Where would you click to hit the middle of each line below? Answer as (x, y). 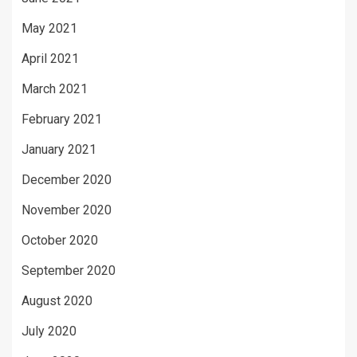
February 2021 (62, 120)
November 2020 (67, 210)
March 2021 (55, 89)
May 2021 (49, 29)
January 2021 (59, 150)
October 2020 (60, 241)
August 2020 (57, 301)
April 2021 (50, 59)
